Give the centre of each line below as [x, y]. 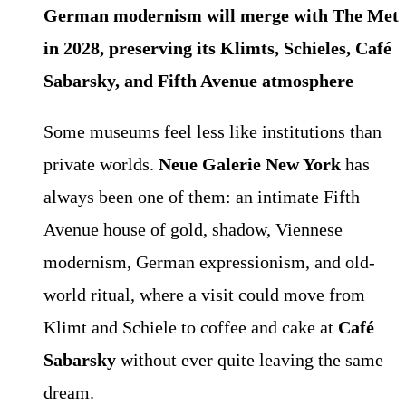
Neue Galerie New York [250, 164]
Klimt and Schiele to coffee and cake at [191, 328]
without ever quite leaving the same [250, 360]
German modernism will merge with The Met [221, 16]
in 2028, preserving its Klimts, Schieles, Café [217, 48]
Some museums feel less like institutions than [213, 132]
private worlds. [101, 164]
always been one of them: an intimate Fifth [202, 197]
